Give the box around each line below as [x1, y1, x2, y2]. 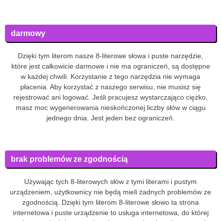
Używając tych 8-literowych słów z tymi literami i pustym [24, 177, 197, 185]
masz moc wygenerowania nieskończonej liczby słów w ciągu [15, 103, 206, 111]
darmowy [11, 29, 45, 37]
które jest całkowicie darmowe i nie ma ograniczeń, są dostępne [11, 62, 210, 70]
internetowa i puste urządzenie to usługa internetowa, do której [12, 208, 209, 217]
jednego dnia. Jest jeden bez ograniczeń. [46, 113, 175, 122]
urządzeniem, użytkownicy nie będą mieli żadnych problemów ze [10, 187, 211, 196]
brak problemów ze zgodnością [11, 154, 128, 163]
